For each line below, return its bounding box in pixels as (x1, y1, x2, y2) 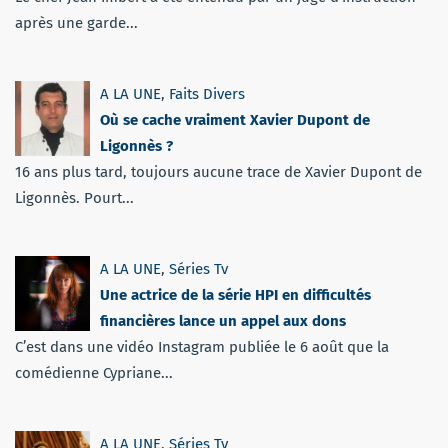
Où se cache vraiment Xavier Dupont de (100, 111, 370, 130)
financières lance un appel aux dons (100, 312, 346, 331)
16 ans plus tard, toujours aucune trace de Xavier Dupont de (15, 163, 422, 182)
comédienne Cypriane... (15, 364, 173, 383)
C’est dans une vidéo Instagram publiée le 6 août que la (15, 338, 389, 357)
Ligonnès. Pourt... (15, 189, 134, 208)
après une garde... (15, 14, 138, 33)
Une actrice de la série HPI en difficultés (100, 286, 371, 305)
